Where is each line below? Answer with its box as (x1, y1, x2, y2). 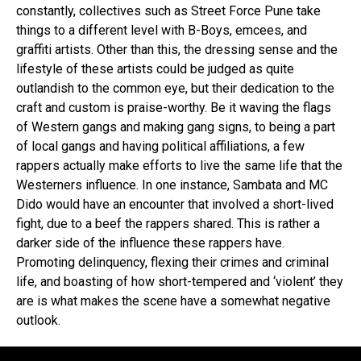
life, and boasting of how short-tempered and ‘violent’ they (16, 274, 343, 289)
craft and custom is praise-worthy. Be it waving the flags (16, 100, 331, 115)
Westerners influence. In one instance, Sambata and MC (16, 177, 328, 193)
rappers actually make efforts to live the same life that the (16, 158, 342, 173)
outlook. (16, 313, 60, 328)
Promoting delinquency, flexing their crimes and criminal (16, 255, 329, 270)
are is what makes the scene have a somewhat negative (16, 293, 330, 309)
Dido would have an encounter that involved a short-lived (16, 197, 334, 212)
